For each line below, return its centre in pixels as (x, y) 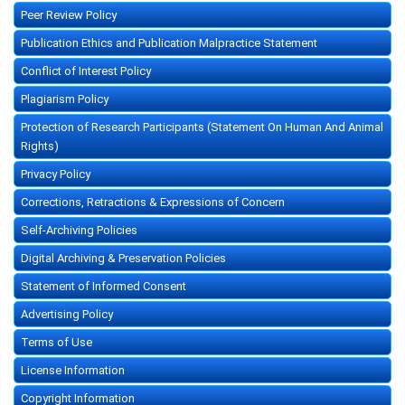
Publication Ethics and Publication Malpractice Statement (169, 43)
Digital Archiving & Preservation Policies (123, 259)
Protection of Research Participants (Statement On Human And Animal (202, 127)
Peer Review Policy (69, 15)
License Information (73, 371)
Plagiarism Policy (65, 99)
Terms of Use (57, 343)
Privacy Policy (56, 174)
